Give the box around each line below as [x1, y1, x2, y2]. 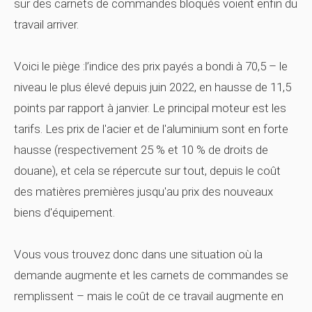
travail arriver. [14, 17, 79, 31]
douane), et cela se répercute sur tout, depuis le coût [14, 164, 281, 178]
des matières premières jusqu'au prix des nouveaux [14, 185, 273, 198]
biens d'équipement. [14, 205, 115, 219]
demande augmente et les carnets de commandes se [14, 268, 288, 282]
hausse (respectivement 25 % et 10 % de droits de [14, 143, 268, 157]
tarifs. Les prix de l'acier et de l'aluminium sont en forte [14, 122, 288, 136]
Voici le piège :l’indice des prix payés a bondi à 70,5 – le [14, 59, 288, 73]
